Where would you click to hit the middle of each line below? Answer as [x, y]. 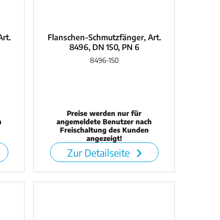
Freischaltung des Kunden [104, 130]
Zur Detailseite [99, 153]
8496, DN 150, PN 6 [104, 47]
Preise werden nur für [104, 113]
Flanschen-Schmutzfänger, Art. [104, 38]
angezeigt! [104, 138]
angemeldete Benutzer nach [104, 122]
